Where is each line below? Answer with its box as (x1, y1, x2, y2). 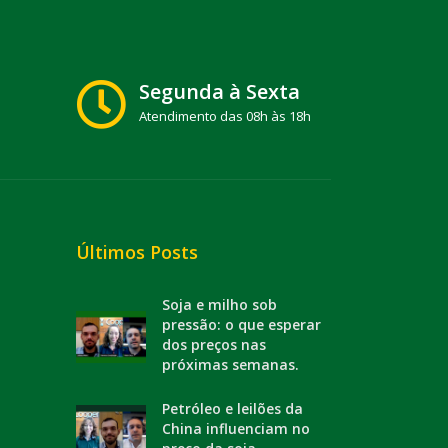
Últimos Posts (76, 240, 198, 264)
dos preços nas (162, 335, 266, 354)
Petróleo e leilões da (162, 399, 303, 418)
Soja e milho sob (162, 295, 277, 314)
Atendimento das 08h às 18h (139, 107, 311, 125)
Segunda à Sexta (139, 78, 300, 105)
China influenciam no (162, 419, 310, 438)
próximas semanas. (162, 355, 299, 374)
